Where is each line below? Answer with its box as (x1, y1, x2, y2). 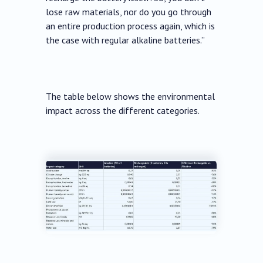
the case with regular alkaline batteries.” (46, 34, 205, 46)
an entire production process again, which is (46, 20, 215, 32)
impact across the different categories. (46, 104, 200, 117)
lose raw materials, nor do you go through (46, 6, 212, 18)
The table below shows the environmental (46, 90, 215, 103)
